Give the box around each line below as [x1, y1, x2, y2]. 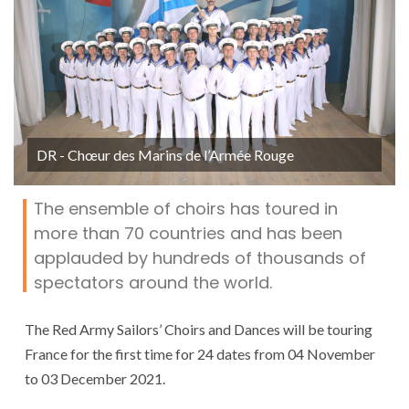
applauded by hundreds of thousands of [34, 246, 366, 269]
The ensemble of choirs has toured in [34, 196, 338, 220]
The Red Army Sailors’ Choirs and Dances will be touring [25, 320, 372, 338]
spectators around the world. [34, 270, 272, 294]
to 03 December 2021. [25, 369, 165, 387]
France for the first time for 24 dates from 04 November [25, 344, 375, 362]
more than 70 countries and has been [34, 221, 342, 245]
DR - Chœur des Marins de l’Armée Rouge [37, 145, 294, 163]
